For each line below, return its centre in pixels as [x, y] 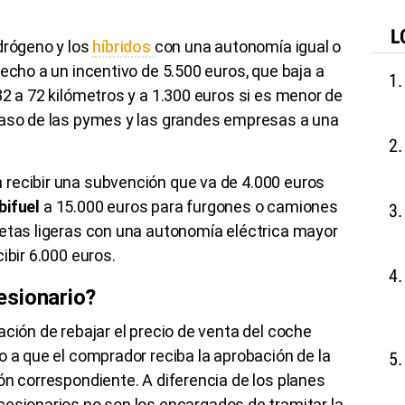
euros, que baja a [263, 71]
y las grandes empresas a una [231, 119]
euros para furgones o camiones [221, 206]
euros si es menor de [267, 95]
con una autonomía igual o [248, 46]
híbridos [123, 46]
